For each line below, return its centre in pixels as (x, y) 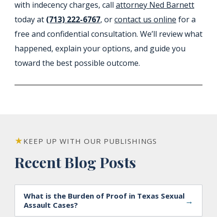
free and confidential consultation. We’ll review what (108, 34)
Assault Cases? (51, 205)
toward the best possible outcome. (77, 63)
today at (30, 20)
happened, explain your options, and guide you (100, 49)
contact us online (145, 20)
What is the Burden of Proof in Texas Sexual (104, 196)
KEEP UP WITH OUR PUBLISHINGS (90, 141)
